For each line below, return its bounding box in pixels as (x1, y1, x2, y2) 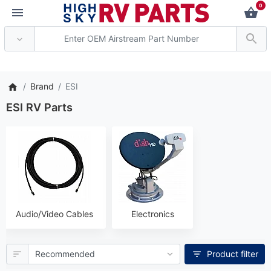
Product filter (206, 249, 258, 260)
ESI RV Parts (6, 100, 73, 114)
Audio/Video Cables (16, 209, 93, 220)
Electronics (131, 209, 174, 220)
